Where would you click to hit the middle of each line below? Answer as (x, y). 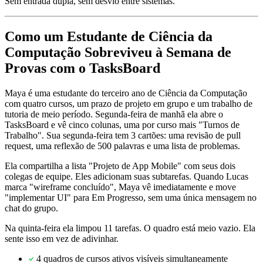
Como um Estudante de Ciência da (109, 37)
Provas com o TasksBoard (82, 68)
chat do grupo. (31, 208)
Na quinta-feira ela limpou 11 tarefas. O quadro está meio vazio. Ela (130, 228)
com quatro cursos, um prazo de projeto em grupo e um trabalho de (129, 104)
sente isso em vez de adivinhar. (62, 239)
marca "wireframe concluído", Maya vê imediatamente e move (120, 187)
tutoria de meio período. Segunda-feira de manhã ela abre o (114, 114)
